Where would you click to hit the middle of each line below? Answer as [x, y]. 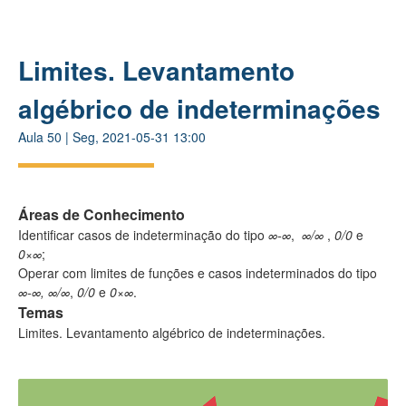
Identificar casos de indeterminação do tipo [143, 234]
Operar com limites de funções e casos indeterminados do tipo [198, 272]
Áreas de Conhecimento [101, 214]
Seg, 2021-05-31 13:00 [139, 136]
